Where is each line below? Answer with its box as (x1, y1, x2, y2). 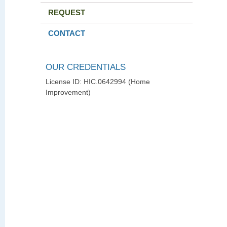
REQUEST (48, 8, 85, 17)
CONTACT (48, 29, 85, 37)
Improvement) (46, 88, 91, 97)
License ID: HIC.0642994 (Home (46, 78, 150, 86)
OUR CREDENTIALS (46, 62, 126, 72)
